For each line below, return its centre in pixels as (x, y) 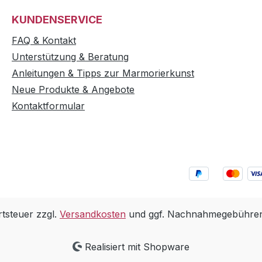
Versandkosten (93, 214)
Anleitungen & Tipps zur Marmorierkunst (103, 73)
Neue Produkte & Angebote (73, 89)
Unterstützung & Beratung (70, 57)
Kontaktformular (48, 106)
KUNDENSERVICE (57, 20)
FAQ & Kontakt (44, 40)
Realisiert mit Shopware (136, 247)
